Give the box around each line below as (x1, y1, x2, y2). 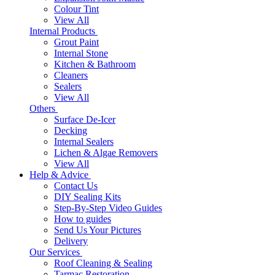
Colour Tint (54, 4, 99, 14)
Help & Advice (29, 169, 91, 180)
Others (29, 103, 58, 114)
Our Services (29, 247, 82, 257)
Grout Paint (54, 37, 99, 47)
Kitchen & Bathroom (54, 59, 136, 69)
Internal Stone (54, 48, 108, 58)
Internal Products (29, 26, 98, 36)
